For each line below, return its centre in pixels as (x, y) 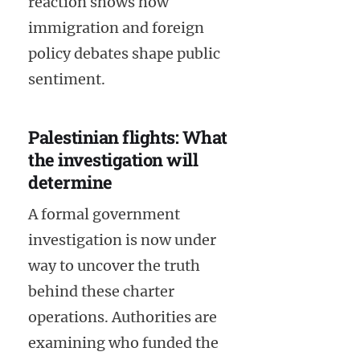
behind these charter (101, 292)
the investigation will (113, 159)
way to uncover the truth (114, 266)
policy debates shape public (124, 53)
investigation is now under (122, 240)
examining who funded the (123, 343)
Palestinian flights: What (128, 137)
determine (70, 182)
